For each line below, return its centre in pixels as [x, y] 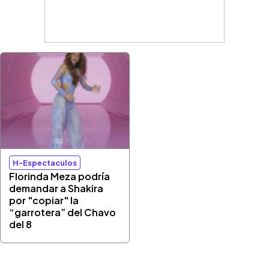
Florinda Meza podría [60, 176]
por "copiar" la [44, 200]
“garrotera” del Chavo [63, 212]
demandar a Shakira [56, 188]
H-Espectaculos [45, 163]
